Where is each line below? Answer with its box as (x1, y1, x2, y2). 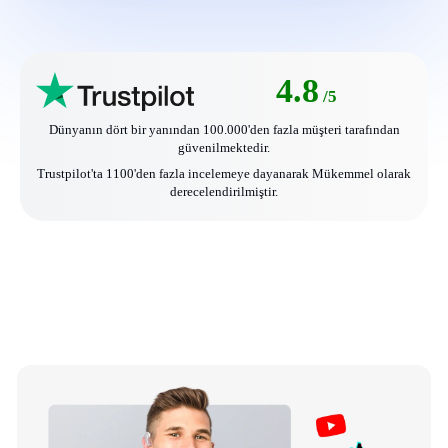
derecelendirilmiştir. (170, 183, 278, 199)
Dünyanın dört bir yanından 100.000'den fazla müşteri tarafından (48, 121, 400, 137)
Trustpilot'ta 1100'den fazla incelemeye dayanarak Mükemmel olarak (37, 165, 411, 181)
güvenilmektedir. (178, 139, 270, 155)
